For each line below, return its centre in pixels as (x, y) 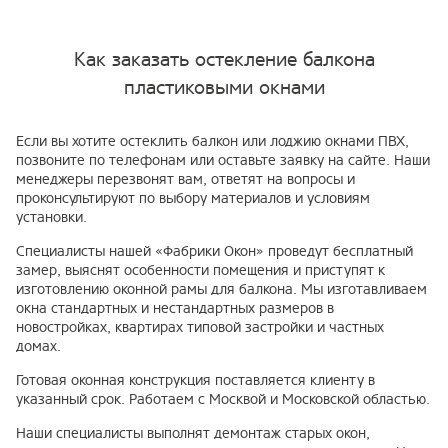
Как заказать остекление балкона (224, 59)
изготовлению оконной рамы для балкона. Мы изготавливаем (221, 289)
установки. (51, 217)
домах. (38, 346)
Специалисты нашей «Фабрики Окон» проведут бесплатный (214, 251)
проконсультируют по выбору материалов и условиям (193, 198)
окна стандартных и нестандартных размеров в (175, 308)
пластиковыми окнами (224, 87)
